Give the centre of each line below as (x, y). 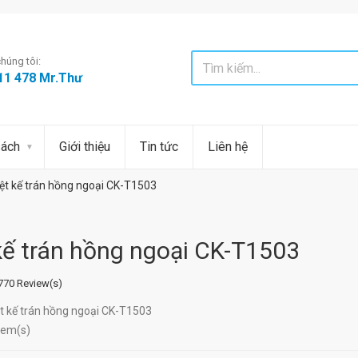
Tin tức (159, 147)
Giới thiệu (85, 147)
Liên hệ (228, 147)
